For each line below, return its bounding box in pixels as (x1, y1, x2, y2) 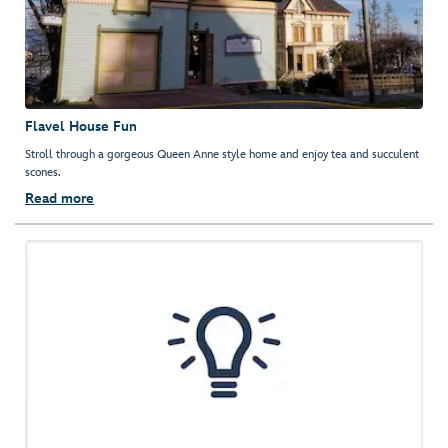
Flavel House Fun (25, 118, 137, 136)
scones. (25, 165, 61, 181)
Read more (25, 190, 94, 208)
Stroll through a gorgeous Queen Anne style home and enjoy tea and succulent (25, 147, 419, 163)
